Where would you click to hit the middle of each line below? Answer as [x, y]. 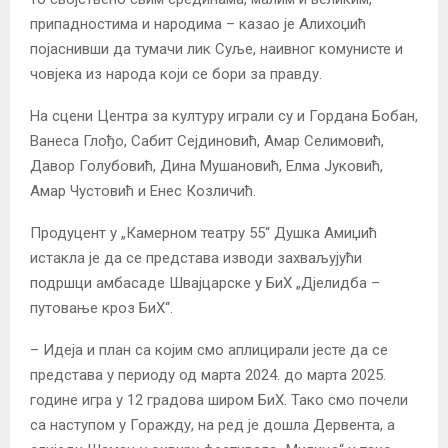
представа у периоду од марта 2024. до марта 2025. [208, 374]
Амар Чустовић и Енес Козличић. [143, 190]
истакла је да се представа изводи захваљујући [196, 257]
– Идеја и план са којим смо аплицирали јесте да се [209, 349]
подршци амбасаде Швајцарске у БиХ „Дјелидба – [205, 282]
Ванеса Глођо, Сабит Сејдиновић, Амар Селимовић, [207, 140]
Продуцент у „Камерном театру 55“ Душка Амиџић [203, 232]
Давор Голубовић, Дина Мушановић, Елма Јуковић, [206, 165]
